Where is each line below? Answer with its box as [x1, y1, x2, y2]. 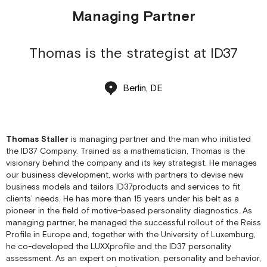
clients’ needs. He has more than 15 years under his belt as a [6, 194, 239, 204]
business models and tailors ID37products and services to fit [6, 182, 240, 192]
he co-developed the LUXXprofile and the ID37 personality [6, 241, 231, 252]
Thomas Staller [6, 134, 69, 145]
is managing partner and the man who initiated [69, 134, 251, 144]
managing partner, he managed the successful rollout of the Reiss [6, 218, 261, 228]
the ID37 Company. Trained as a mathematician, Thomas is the [6, 146, 245, 156]
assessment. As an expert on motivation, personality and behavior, [6, 253, 261, 263]
